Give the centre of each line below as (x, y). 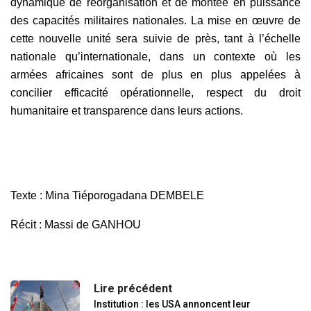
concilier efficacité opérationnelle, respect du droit (155, 92)
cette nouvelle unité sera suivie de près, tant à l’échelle (155, 38)
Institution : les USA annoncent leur (172, 304)
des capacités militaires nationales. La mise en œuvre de (155, 20)
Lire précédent (133, 288)
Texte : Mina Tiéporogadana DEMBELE (107, 195)
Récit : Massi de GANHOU (76, 224)
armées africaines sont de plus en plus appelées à (155, 74)
